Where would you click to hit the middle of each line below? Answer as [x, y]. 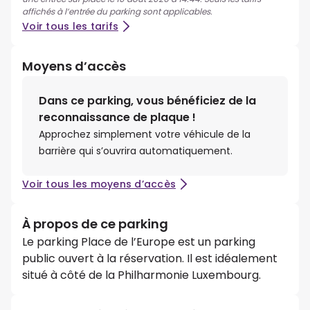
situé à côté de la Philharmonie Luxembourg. [142, 275]
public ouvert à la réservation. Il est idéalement [150, 259]
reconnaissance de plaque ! [117, 118]
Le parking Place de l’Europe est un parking [139, 242]
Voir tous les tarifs [70, 27]
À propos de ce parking [95, 224]
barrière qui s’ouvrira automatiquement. [136, 151]
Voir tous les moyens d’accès [99, 184]
